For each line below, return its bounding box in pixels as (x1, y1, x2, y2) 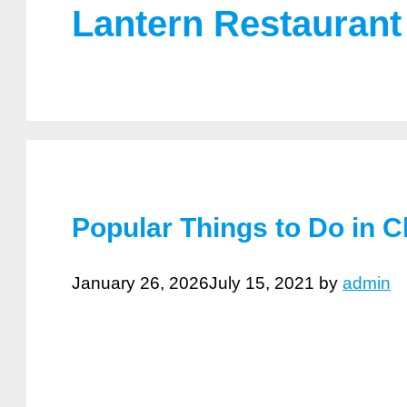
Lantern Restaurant (72, 3, 402, 44)
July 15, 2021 (209, 273, 314, 293)
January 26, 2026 (72, 273, 209, 293)
